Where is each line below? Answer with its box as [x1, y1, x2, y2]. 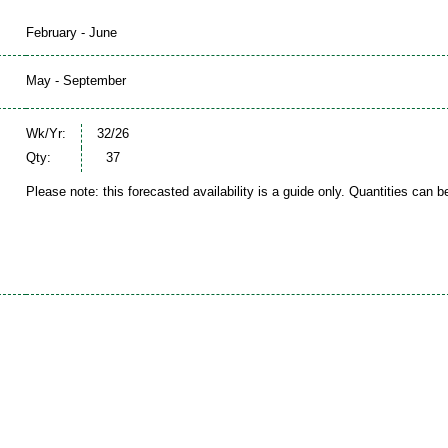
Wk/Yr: [26, 126, 66, 142]
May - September [26, 73, 126, 89]
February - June [26, 25, 117, 41]
